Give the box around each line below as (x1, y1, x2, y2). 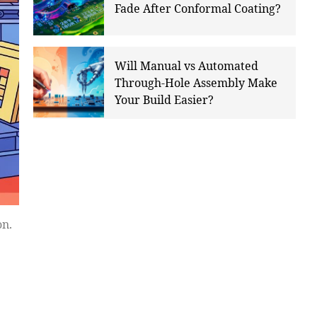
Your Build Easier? (114, 92, 214, 108)
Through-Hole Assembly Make (114, 75, 277, 91)
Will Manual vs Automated (114, 58, 258, 74)
